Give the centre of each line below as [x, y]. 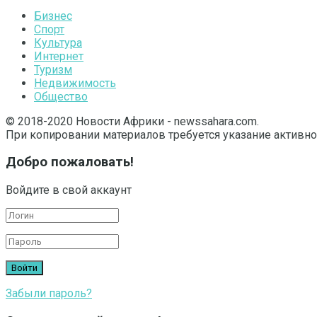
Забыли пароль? [49, 293]
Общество [61, 96]
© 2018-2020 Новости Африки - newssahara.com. [132, 121]
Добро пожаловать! [70, 162]
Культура [58, 42]
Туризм [53, 69]
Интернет [59, 56]
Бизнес [53, 16]
